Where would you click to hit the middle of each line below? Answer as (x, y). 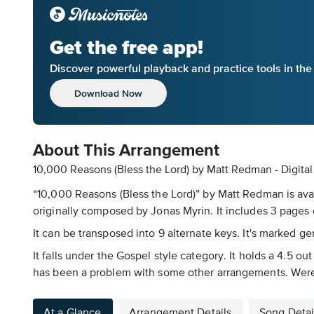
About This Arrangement (126, 151)
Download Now (108, 93)
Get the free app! (127, 47)
